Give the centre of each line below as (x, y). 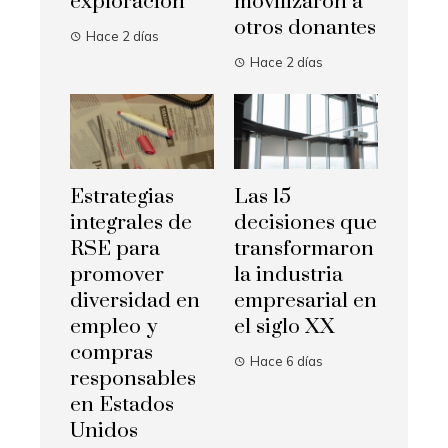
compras (111, 352)
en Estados (122, 404)
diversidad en (135, 300)
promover (117, 274)
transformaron (304, 248)
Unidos (104, 430)
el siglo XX (284, 326)
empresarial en (305, 300)
